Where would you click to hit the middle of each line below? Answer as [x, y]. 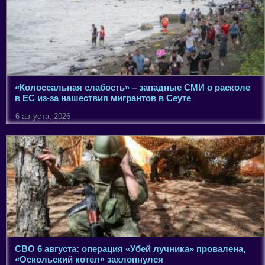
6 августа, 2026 [43, 117]
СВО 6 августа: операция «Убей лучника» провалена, [130, 249]
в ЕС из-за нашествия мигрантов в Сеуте [103, 98]
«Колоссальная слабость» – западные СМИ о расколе [132, 88]
